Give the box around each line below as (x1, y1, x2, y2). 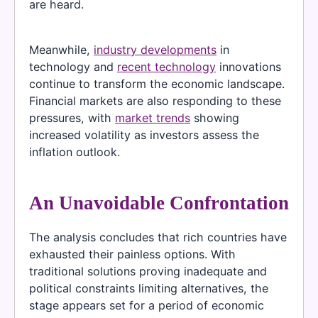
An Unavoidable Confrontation (29, 192, 289, 214)
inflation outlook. (29, 144, 120, 159)
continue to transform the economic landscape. (29, 76, 285, 91)
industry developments (94, 42, 216, 57)
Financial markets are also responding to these (29, 93, 281, 108)
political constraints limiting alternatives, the (29, 281, 268, 296)
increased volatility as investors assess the (29, 127, 259, 142)
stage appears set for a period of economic (29, 298, 264, 313)
